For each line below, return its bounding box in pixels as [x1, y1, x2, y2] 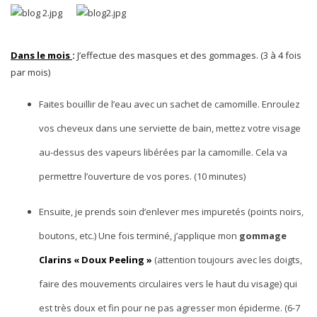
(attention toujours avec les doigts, [152, 253, 302, 267]
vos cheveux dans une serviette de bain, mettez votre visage [39, 122, 301, 135]
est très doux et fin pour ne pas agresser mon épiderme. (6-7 [39, 301, 300, 315]
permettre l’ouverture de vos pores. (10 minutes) [39, 170, 246, 183]
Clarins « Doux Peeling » [39, 253, 152, 267]
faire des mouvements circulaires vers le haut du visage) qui [39, 277, 297, 291]
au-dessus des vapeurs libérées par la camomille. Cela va [39, 146, 287, 159]
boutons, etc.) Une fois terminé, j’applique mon [39, 229, 239, 243]
